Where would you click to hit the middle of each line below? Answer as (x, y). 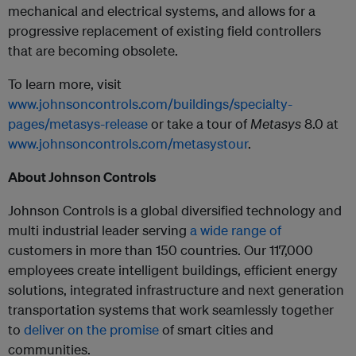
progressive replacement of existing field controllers (164, 31)
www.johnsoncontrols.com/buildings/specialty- (150, 104)
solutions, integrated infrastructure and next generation (176, 290)
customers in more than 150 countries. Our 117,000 (161, 250)
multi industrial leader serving (99, 230)
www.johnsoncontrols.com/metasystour (128, 143)
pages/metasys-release (78, 124)
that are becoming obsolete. (93, 50)
